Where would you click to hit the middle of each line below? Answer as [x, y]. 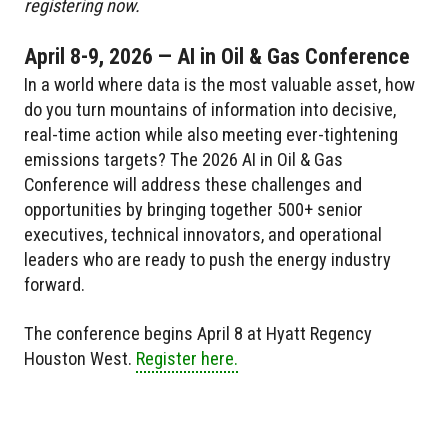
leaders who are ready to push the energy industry [207, 259]
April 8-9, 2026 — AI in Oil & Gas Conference [217, 56]
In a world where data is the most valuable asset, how [219, 84]
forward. [54, 284]
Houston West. [80, 358]
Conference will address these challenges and [193, 184]
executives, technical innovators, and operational [203, 234]
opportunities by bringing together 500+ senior [193, 209]
